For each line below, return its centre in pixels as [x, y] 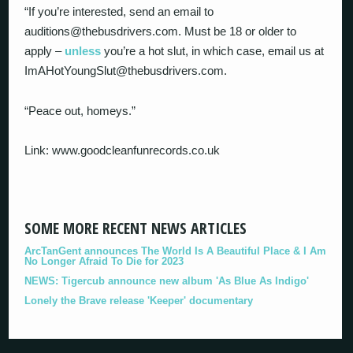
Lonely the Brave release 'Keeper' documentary [139, 300]
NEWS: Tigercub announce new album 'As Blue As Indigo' [167, 281]
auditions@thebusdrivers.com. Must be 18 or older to [161, 31]
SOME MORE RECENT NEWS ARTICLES [136, 228]
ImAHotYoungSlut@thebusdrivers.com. [126, 71]
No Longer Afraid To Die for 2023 [104, 261]
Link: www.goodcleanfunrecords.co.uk [123, 150]
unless [83, 51]
